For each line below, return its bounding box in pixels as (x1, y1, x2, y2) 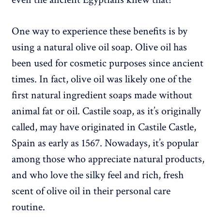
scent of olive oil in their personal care (12, 184, 170, 199)
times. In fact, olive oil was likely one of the (12, 72, 191, 87)
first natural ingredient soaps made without (12, 88, 192, 103)
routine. (12, 200, 45, 215)
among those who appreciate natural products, (12, 152, 204, 167)
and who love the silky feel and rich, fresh (12, 168, 184, 183)
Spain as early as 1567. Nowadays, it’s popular (12, 136, 199, 151)
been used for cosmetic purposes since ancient (12, 56, 203, 71)
